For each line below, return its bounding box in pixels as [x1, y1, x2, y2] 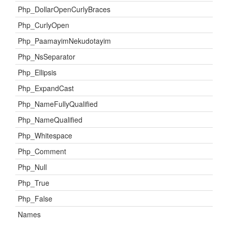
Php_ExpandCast [18, 83, 74, 93]
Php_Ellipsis [18, 67, 56, 77]
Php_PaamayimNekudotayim [18, 36, 111, 46]
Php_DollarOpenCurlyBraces [18, 4, 110, 14]
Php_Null [18, 162, 47, 172]
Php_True [18, 178, 49, 188]
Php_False [18, 193, 52, 204]
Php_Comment [18, 146, 66, 156]
